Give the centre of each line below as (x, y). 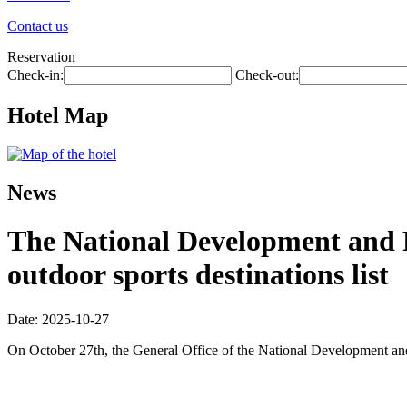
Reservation (41, 57)
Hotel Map (58, 115)
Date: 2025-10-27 (58, 319)
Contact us (38, 26)
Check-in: (35, 75)
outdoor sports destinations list (198, 275)
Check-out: (267, 75)
